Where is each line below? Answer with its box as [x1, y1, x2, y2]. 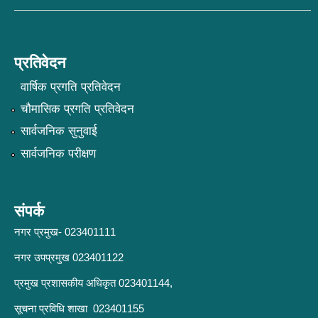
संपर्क [14, 202, 44, 220]
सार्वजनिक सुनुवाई [20, 124, 97, 138]
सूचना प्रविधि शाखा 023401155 [14, 302, 144, 314]
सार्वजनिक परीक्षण [20, 146, 96, 160]
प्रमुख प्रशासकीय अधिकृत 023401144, [14, 276, 175, 289]
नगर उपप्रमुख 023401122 [14, 251, 124, 263]
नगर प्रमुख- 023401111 [14, 225, 116, 238]
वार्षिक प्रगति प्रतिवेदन [20, 79, 121, 94]
